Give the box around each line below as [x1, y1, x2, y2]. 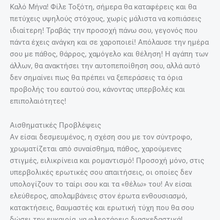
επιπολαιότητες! [10, 96, 66, 106]
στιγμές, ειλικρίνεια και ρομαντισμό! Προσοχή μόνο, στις [10, 156, 204, 165]
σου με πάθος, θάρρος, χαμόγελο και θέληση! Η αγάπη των [10, 49, 208, 58]
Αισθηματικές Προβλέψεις [10, 121, 101, 130]
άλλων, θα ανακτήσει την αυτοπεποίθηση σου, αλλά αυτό [10, 61, 200, 70]
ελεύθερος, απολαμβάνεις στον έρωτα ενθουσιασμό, [10, 192, 187, 201]
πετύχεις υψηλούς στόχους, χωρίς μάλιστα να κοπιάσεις [10, 14, 201, 23]
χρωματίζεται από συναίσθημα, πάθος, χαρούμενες [10, 144, 182, 154]
